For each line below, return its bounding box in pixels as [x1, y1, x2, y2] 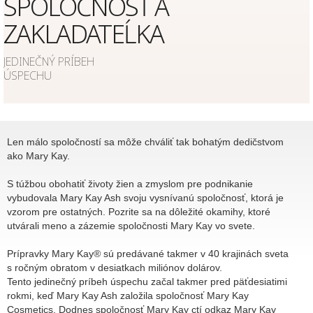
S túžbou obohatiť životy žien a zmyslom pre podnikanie [7, 177, 253, 189]
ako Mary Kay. [7, 150, 75, 161]
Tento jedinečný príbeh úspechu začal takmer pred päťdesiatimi [7, 275, 287, 287]
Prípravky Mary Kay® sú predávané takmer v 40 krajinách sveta [7, 247, 289, 259]
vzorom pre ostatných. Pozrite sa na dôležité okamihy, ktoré [7, 205, 270, 217]
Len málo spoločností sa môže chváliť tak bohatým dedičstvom [7, 136, 284, 147]
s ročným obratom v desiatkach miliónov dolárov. [7, 261, 222, 273]
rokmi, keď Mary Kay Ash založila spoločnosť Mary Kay [7, 289, 249, 301]
